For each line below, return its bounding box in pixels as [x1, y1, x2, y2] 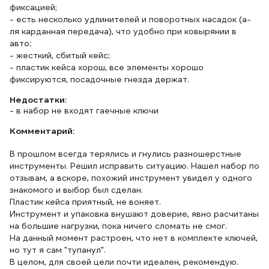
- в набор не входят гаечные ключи [10, 105, 159, 116]
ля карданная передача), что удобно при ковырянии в [10, 26, 237, 37]
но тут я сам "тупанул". [10, 244, 106, 255]
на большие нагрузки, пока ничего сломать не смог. [10, 220, 227, 231]
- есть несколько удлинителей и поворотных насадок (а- [10, 14, 251, 25]
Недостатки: [10, 94, 67, 105]
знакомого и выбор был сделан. [10, 184, 143, 195]
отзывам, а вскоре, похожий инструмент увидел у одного [10, 172, 252, 183]
